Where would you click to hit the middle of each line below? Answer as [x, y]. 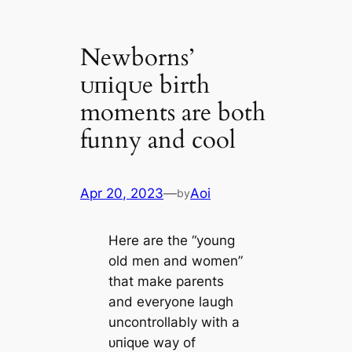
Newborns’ [137, 57]
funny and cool [158, 139]
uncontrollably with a [174, 323]
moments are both [173, 112]
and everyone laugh [170, 302]
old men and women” [175, 261]
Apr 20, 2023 [122, 194]
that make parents [166, 282]
